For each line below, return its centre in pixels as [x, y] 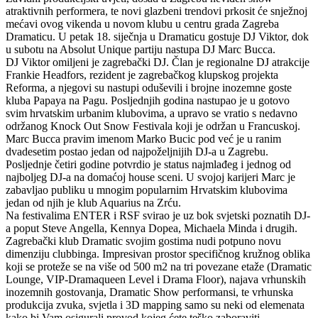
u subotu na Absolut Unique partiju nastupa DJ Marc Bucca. [141, 49]
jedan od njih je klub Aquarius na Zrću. [93, 202]
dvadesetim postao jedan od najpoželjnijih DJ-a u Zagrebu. [137, 151]
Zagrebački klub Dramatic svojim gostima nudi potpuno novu [143, 241]
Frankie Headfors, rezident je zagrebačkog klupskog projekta [142, 75]
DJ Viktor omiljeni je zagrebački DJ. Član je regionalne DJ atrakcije [158, 62]
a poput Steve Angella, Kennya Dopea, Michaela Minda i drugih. [152, 228]
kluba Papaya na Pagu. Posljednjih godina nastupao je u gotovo [148, 100]
